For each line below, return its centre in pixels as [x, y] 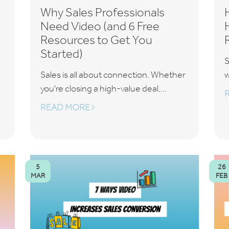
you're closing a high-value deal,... [103, 88]
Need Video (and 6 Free [100, 26]
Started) [61, 53]
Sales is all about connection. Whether [113, 75]
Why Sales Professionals [102, 12]
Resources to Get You [96, 40]
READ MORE [66, 107]
